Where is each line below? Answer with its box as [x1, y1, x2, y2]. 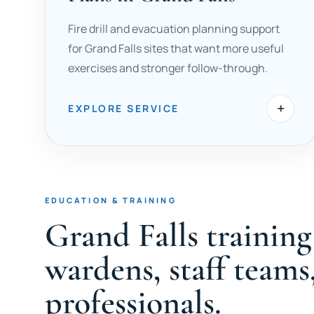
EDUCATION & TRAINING [45, 195, 177, 205]
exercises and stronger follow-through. [68, 60, 268, 76]
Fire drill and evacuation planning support [68, 21, 280, 36]
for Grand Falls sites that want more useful [68, 41, 284, 56]
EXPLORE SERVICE [68, 102, 179, 115]
